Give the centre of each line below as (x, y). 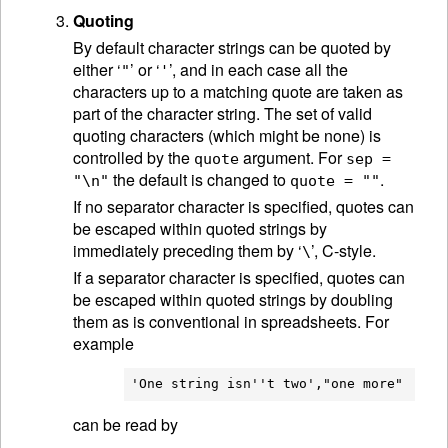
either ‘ (97, 70)
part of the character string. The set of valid (222, 114)
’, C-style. (343, 251)
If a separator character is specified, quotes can (239, 277)
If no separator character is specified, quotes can (243, 207)
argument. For (292, 158)
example (103, 343)
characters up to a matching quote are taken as (238, 92)
